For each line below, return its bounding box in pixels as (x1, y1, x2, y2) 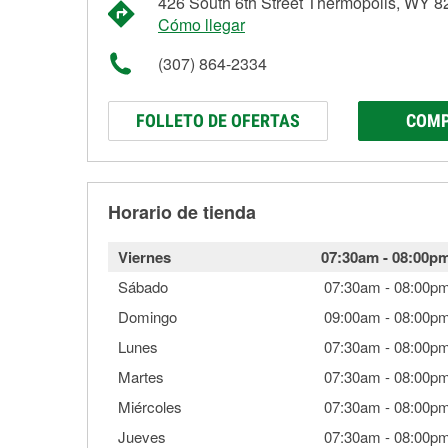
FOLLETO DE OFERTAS (136, 110, 300, 131)
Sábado (118, 276, 168, 297)
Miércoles (118, 396, 182, 417)
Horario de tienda (108, 199, 256, 225)
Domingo (118, 306, 177, 327)
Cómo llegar (158, 13, 245, 36)
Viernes (118, 246, 171, 268)
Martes (118, 366, 164, 387)
